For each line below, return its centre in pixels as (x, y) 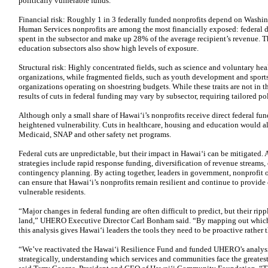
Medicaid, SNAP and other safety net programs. (95, 134)
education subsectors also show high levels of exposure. (109, 48)
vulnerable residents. (52, 192)
